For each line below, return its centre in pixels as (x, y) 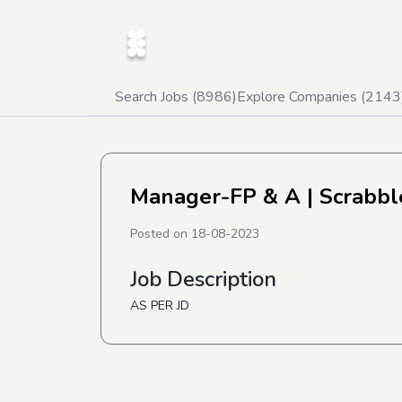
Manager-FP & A (215, 197)
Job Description (203, 279)
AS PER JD (160, 306)
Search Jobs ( (156, 97)
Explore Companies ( (301, 97)
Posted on (161, 234)
